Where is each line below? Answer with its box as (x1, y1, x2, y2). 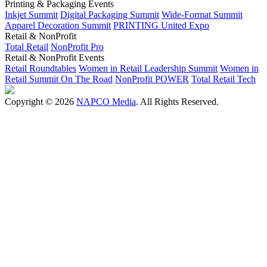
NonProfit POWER (115, 73, 189, 84)
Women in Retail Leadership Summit (79, 63, 218, 73)
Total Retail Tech (191, 73, 256, 84)
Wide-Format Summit (162, 9, 243, 20)
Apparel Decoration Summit (5, 20, 111, 30)
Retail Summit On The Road (5, 73, 113, 84)
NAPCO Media (76, 96, 136, 107)
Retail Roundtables (5, 63, 76, 73)
